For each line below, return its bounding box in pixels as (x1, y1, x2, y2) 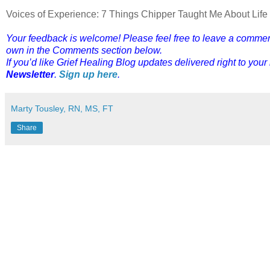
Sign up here (59, 69, 118, 80)
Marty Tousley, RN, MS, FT (11, 104, 113, 114)
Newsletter (6, 69, 54, 80)
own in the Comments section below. (6, 45, 162, 56)
